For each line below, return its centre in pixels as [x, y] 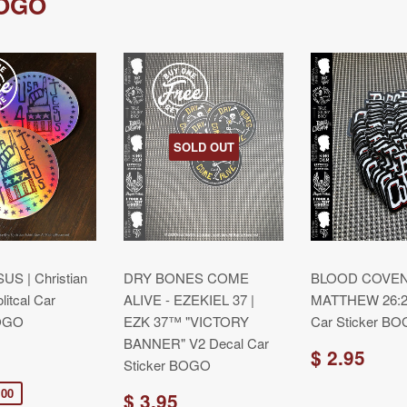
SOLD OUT [203, 146]
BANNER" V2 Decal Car [196, 343]
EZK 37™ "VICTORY [186, 321]
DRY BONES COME [186, 278]
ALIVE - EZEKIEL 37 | [189, 299]
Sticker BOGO [167, 365]
